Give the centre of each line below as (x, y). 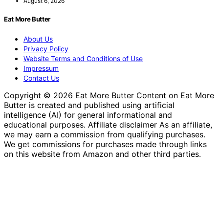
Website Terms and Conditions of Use (83, 59)
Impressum (41, 68)
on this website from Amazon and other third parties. (102, 154)
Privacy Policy (46, 49)
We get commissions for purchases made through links (105, 144)
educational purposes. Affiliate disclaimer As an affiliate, (108, 125)
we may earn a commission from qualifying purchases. (105, 135)
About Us (38, 39)
